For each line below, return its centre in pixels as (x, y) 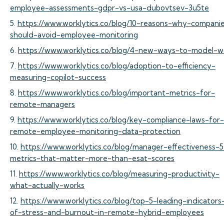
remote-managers (42, 104)
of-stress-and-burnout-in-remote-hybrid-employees (107, 212)
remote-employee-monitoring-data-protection (95, 131)
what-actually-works (47, 185)
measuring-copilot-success (58, 77)
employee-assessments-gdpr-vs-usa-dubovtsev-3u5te (109, 8)
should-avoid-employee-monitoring (74, 35)
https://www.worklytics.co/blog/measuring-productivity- (119, 174)
